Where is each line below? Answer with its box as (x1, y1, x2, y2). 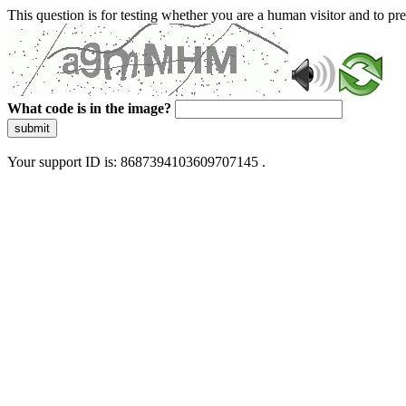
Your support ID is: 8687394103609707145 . (7, 154, 266, 169)
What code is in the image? (7, 101, 171, 116)
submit (14, 121, 50, 135)
